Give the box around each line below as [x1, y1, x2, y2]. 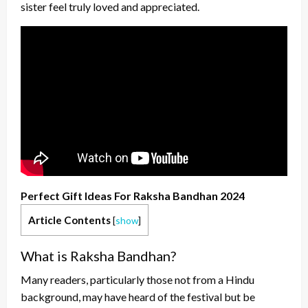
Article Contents [28, 213, 111, 226]
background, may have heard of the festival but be [21, 290, 255, 304]
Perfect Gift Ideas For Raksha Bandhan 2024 [21, 188, 245, 202]
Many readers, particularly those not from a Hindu [21, 273, 254, 287]
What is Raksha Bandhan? [21, 247, 176, 265]
